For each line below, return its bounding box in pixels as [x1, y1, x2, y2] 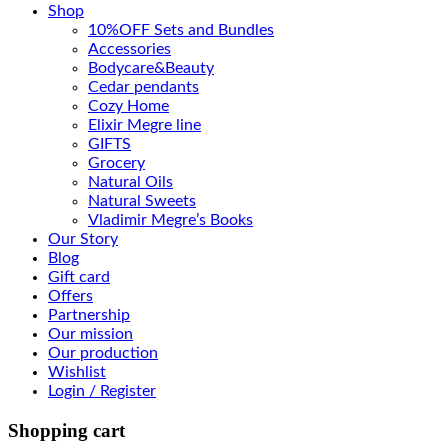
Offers [48, 288, 93, 305]
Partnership [48, 307, 130, 324]
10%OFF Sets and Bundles [88, 22, 274, 39]
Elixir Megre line [88, 117, 201, 134]
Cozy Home [88, 98, 169, 115]
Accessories [88, 41, 171, 58]
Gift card [48, 269, 110, 286]
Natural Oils [88, 174, 173, 191]
